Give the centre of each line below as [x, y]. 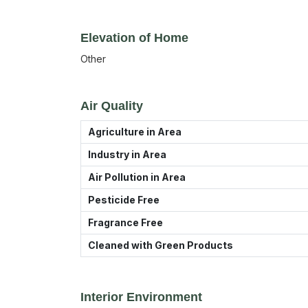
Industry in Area [127, 154]
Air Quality [112, 106]
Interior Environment [141, 297]
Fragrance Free [125, 222]
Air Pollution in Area [137, 177]
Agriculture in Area [135, 132]
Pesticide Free [124, 200]
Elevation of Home [134, 38]
